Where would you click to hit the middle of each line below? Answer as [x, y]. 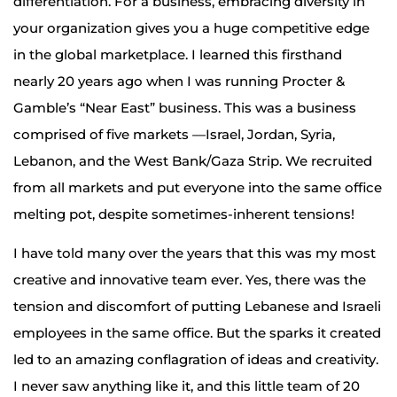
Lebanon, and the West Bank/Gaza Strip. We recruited [193, 160]
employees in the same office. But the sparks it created [197, 333]
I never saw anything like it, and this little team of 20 [187, 386]
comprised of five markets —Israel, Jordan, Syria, [174, 134]
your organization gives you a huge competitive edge [191, 27]
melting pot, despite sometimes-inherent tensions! [184, 214]
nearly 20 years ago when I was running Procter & [179, 81]
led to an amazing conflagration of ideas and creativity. [196, 360]
